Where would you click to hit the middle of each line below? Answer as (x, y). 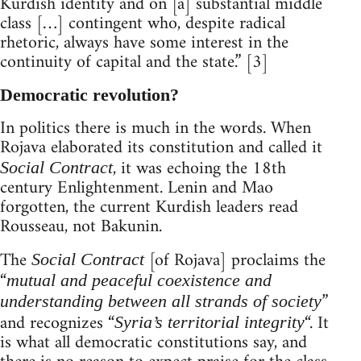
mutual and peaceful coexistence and (139, 280)
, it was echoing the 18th (199, 168)
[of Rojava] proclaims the (235, 260)
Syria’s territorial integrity (210, 322)
